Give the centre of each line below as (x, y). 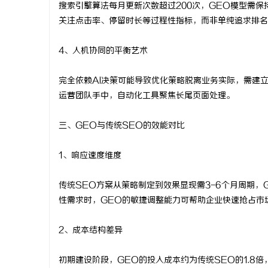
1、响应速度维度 (90, 156)
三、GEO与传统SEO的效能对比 (122, 126)
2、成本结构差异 (91, 231)
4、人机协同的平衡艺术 (103, 51)
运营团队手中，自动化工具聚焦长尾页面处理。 (147, 96)
